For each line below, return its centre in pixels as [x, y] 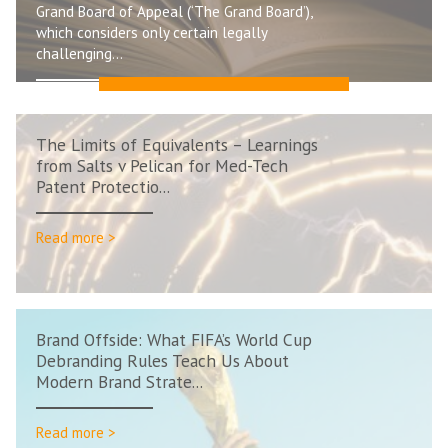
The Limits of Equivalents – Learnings [177, 144]
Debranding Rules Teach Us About [162, 360]
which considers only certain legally [151, 33]
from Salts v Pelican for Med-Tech [162, 165]
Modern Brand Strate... [119, 381]
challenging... [79, 54]
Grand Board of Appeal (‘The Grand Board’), [174, 12]
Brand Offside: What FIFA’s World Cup [174, 339]
